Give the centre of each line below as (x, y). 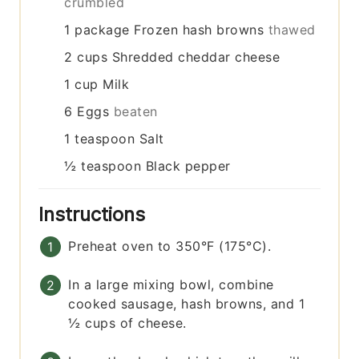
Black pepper (188, 166)
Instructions (95, 215)
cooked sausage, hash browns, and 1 (187, 304)
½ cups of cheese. (127, 323)
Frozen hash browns (199, 30)
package (102, 30)
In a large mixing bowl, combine (171, 285)
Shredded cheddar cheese (196, 57)
